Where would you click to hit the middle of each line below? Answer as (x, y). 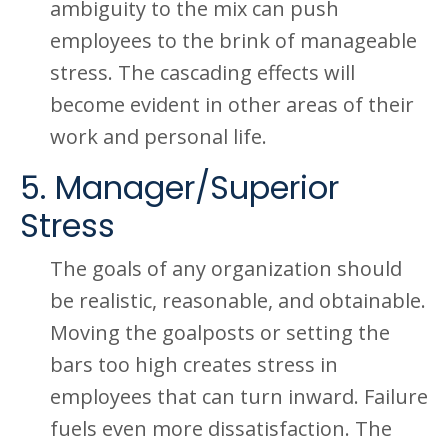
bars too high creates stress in (194, 364)
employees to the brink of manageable (233, 40)
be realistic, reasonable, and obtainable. (238, 300)
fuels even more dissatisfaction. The (221, 428)
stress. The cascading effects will (202, 72)
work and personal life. (158, 136)
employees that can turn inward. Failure (239, 396)
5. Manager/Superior (179, 187)
